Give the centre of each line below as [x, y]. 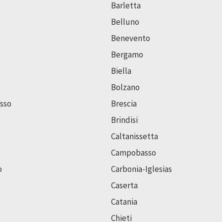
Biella [121, 71]
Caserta [124, 185]
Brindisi [124, 120]
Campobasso [134, 152]
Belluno [125, 22]
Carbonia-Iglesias [141, 169]
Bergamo [127, 54]
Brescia [124, 103]
